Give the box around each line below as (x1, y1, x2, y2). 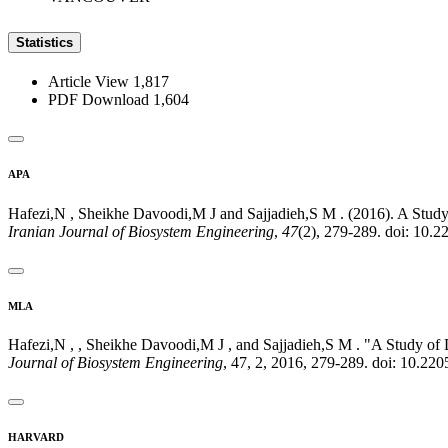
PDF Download (48, 90, 153, 108)
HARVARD (8, 431, 64, 444)
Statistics (16, 34, 73, 50)
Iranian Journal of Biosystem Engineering (8, 222, 274, 240)
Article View (48, 72, 133, 90)
